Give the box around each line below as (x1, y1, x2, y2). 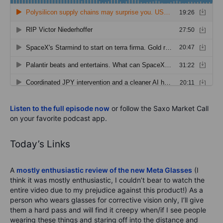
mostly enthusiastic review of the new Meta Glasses (16, 166, 192, 175)
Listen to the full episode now (10, 104, 110, 113)
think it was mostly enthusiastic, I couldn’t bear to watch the (10, 176, 205, 185)
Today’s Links (10, 138, 70, 150)
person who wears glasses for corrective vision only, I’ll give (10, 196, 204, 205)
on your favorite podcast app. (10, 114, 107, 123)
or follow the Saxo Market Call (110, 104, 209, 113)
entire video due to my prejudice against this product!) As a (10, 186, 203, 195)
